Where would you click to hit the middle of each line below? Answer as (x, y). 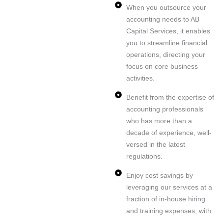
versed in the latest (155, 145)
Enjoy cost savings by (159, 176)
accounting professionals (165, 109)
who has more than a (159, 121)
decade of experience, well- (169, 133)
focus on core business (162, 67)
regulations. (144, 156)
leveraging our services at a (169, 187)
